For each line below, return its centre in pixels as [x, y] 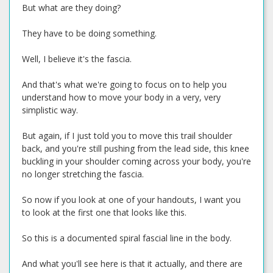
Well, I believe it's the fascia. [77, 59]
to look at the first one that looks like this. [104, 212]
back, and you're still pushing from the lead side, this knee [136, 148]
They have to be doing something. [89, 33]
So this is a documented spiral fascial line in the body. [127, 238]
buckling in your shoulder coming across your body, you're [136, 161]
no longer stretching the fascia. [83, 174]
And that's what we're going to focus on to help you [124, 84]
